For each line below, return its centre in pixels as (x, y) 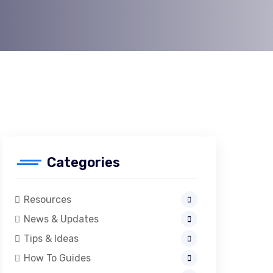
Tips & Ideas (51, 239)
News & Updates (61, 219)
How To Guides (57, 258)
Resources (47, 200)
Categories (83, 162)
